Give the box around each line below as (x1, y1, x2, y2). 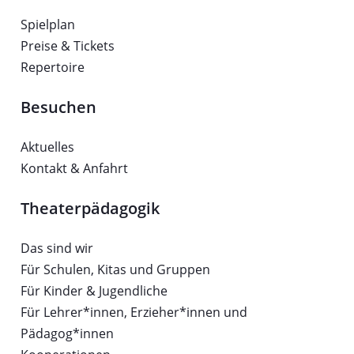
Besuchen (20, 96, 96, 119)
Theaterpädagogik (20, 198, 160, 220)
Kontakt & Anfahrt (20, 160, 128, 178)
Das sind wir (20, 239, 93, 258)
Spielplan (20, 16, 75, 34)
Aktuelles (20, 138, 74, 156)
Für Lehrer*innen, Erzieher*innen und (20, 303, 247, 322)
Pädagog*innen (20, 325, 114, 343)
